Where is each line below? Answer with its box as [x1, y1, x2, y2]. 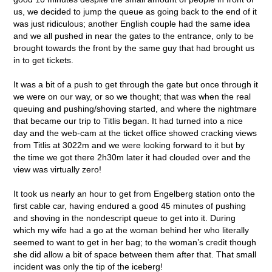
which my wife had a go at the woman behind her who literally [13, 225, 250, 235]
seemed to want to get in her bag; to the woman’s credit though [13, 237, 257, 247]
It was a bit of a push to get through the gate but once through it [13, 79, 259, 89]
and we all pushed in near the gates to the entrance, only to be [13, 30, 254, 41]
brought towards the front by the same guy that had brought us [13, 42, 255, 53]
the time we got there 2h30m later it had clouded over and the [13, 152, 251, 162]
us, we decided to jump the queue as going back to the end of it [13, 6, 257, 16]
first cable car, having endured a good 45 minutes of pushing [13, 200, 246, 211]
